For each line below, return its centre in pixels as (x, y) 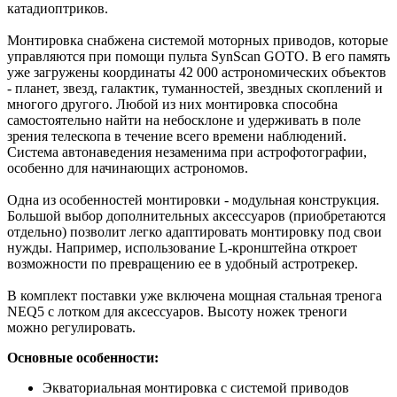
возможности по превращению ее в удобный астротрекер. (183, 264)
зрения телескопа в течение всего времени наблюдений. (177, 136)
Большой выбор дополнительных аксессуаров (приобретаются (196, 216)
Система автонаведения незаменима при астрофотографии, (187, 152)
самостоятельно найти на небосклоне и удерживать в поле (184, 121)
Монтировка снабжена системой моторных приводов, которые (198, 41)
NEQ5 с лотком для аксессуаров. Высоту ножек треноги (177, 312)
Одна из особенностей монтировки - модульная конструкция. (193, 200)
